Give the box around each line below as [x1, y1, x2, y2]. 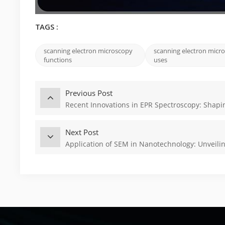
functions [44, 55, 72, 64]
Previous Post [65, 88, 113, 98]
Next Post [65, 127, 99, 137]
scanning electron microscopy [44, 46, 133, 55]
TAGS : [35, 24, 59, 32]
